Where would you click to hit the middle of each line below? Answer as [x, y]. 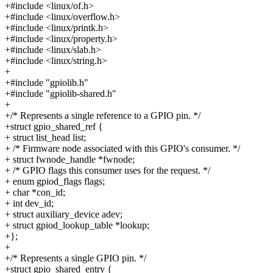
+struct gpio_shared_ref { [54, 126]
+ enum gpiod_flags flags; [55, 181]
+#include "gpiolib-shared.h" [61, 93]
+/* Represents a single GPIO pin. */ [76, 258]
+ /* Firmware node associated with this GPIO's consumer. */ [122, 148]
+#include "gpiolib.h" [47, 82]
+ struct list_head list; [45, 137]
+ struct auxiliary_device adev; [64, 214]
